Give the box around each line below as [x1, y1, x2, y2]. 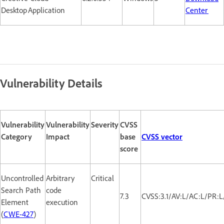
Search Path [1, 185, 41, 195]
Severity [91, 119, 118, 129]
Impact [46, 131, 69, 141]
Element [1, 197, 28, 207]
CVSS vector [141, 131, 182, 141]
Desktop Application [1, 5, 65, 15]
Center [185, 5, 208, 15]
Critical [91, 173, 114, 183]
